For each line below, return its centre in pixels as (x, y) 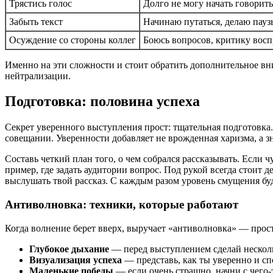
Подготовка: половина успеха (102, 101)
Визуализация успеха (76, 260)
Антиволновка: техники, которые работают (122, 205)
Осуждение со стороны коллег (73, 40)
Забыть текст (36, 21)
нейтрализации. (38, 76)
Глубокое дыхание (69, 249)
